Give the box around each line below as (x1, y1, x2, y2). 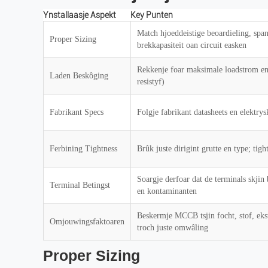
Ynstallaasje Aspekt (43, 10, 116, 20)
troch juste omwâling (137, 223, 208, 232)
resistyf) (137, 77, 165, 86)
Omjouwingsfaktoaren (50, 217, 124, 226)
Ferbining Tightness (50, 144, 117, 153)
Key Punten (130, 10, 173, 20)
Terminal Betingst (50, 181, 110, 190)
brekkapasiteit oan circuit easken (137, 41, 246, 50)
